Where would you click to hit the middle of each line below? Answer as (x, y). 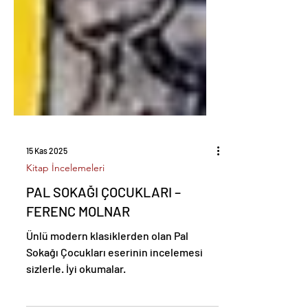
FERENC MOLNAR (78, 255)
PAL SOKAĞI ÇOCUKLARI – (103, 236)
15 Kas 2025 (47, 195)
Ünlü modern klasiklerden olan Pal (107, 279)
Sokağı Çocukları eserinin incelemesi (114, 296)
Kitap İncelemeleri (65, 212)
